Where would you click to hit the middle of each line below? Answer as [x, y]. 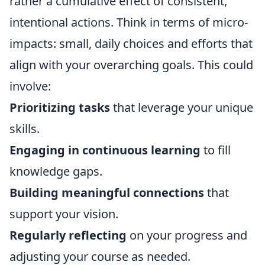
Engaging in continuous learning [105, 150]
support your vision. [64, 214]
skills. [25, 129]
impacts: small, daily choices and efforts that [131, 43]
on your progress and [187, 235]
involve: [30, 86]
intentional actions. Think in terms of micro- [129, 22]
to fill [216, 150]
